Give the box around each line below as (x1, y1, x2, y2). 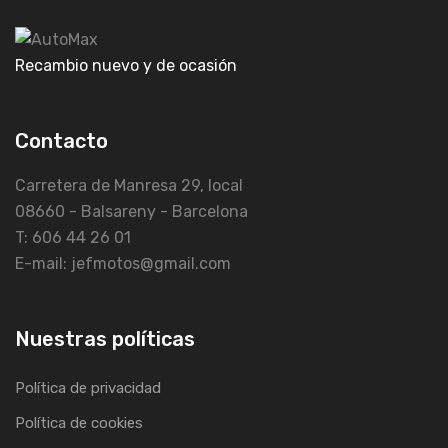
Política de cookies (15, 413, 143, 432)
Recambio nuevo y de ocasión (15, 55, 237, 75)
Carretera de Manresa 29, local (15, 175, 243, 195)
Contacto (15, 128, 108, 153)
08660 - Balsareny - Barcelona (15, 201, 248, 221)
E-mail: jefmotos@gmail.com (15, 253, 231, 273)
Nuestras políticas (15, 326, 195, 351)
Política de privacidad (15, 378, 161, 397)
